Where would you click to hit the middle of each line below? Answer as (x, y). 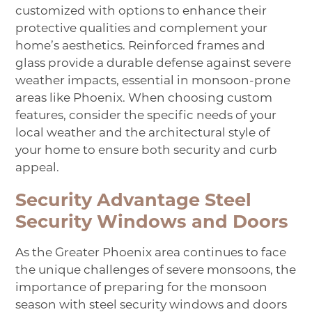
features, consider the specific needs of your (146, 116)
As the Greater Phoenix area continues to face (151, 253)
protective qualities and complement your (142, 29)
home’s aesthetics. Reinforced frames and (141, 47)
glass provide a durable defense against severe (154, 64)
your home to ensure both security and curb (147, 151)
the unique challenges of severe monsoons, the (156, 271)
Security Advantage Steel (134, 202)
